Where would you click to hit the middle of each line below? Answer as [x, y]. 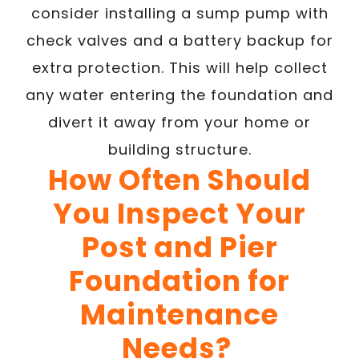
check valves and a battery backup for [179, 40]
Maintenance [179, 314]
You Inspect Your [179, 213]
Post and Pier [179, 247]
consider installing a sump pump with [179, 13]
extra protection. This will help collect [179, 67]
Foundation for [179, 280]
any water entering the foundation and [179, 95]
